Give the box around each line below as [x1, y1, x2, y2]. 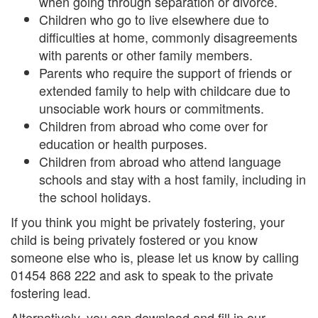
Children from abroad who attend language [39, 152, 281, 170]
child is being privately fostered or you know [11, 230, 258, 248]
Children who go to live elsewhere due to [39, 10, 269, 28]
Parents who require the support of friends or [39, 63, 292, 82]
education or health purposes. [39, 134, 207, 153]
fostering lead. [11, 283, 91, 302]
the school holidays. [39, 187, 151, 206]
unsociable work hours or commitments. [39, 99, 264, 117]
